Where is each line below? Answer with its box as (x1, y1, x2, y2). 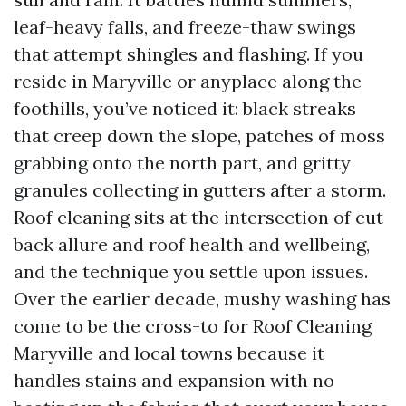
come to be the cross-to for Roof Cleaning (14, 314, 372, 337)
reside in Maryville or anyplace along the (14, 70, 362, 92)
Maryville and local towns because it (14, 342, 324, 364)
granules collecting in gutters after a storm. (14, 179, 386, 201)
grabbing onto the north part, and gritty (14, 151, 351, 174)
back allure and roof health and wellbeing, (14, 233, 370, 256)
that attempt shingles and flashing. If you (14, 43, 363, 65)
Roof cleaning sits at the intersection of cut (14, 206, 383, 228)
